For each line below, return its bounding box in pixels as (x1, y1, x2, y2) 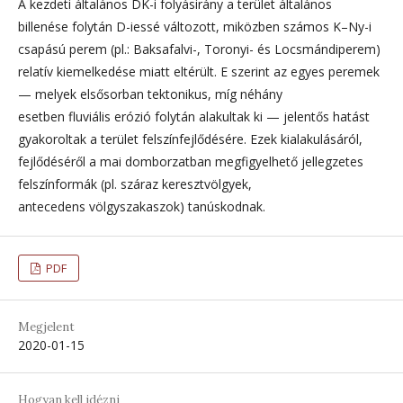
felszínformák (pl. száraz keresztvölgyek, (18, 175, 252, 193)
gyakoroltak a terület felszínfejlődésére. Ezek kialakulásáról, (18, 130, 363, 148)
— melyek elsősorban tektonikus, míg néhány (18, 85, 282, 103)
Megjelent (18, 318, 75, 335)
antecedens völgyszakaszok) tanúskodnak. (18, 197, 265, 215)
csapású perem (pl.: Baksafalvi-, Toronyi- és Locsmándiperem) (18, 40, 381, 58)
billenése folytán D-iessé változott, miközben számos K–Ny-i (18, 17, 372, 35)
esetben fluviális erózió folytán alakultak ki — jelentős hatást (18, 107, 370, 125)
